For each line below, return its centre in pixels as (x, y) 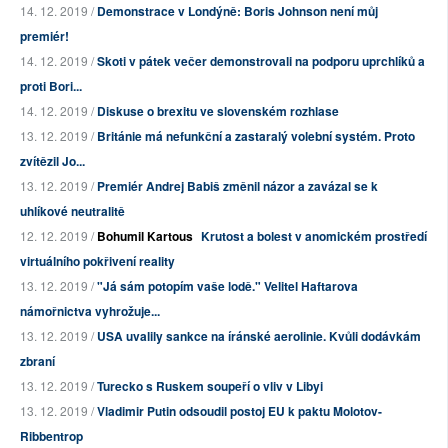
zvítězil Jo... (52, 161)
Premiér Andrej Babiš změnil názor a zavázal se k (237, 186)
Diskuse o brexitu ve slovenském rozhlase (218, 111)
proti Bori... (51, 86)
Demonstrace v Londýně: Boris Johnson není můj (237, 11)
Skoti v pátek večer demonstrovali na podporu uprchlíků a (261, 61)
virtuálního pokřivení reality (97, 261)
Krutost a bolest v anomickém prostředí (314, 236)
